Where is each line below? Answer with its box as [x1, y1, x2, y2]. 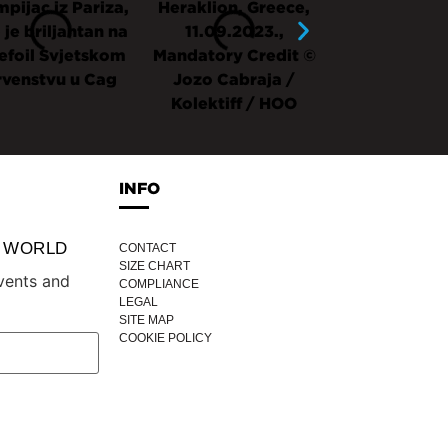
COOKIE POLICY [118, 331, 212, 346]
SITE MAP [118, 313, 174, 328]
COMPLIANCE [118, 277, 199, 292]
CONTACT [118, 241, 176, 256]
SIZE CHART [118, 259, 190, 274]
